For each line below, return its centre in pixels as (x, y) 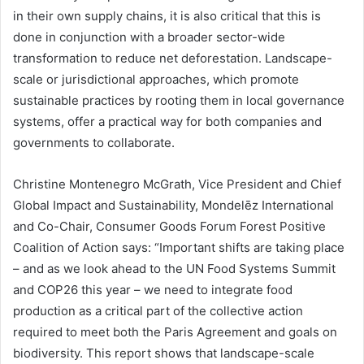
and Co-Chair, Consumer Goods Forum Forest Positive (169, 227)
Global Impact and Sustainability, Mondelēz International (173, 206)
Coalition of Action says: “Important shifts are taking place (179, 248)
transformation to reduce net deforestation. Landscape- (173, 58)
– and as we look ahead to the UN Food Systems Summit (174, 269)
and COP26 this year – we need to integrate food (153, 290)
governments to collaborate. (94, 143)
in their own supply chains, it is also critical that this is (167, 16)
